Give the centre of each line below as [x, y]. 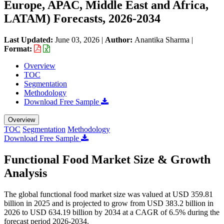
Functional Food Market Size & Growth [107, 159]
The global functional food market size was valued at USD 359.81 [108, 194]
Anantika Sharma [162, 39]
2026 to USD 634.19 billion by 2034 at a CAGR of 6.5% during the [112, 212]
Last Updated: [29, 39]
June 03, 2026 [77, 39]
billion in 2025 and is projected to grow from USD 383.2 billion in [109, 203]
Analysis [25, 173]
